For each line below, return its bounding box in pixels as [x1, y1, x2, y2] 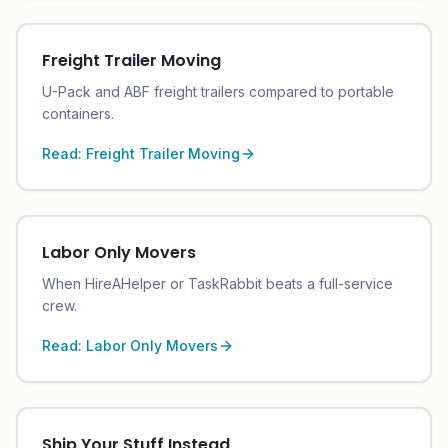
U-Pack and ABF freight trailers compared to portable [42, 83, 394, 100]
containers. [42, 105, 114, 122]
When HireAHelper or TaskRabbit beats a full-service [42, 275, 393, 292]
